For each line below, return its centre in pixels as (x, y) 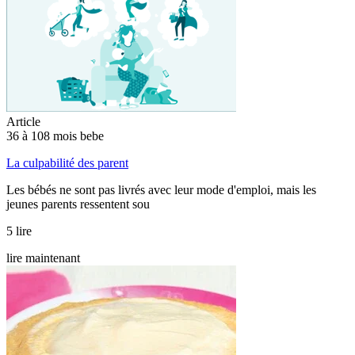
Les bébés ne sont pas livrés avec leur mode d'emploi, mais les (161, 189)
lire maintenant (43, 258)
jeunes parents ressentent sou (78, 204)
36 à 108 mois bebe (55, 136)
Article (23, 121)
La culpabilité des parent (67, 162)
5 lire (19, 231)
